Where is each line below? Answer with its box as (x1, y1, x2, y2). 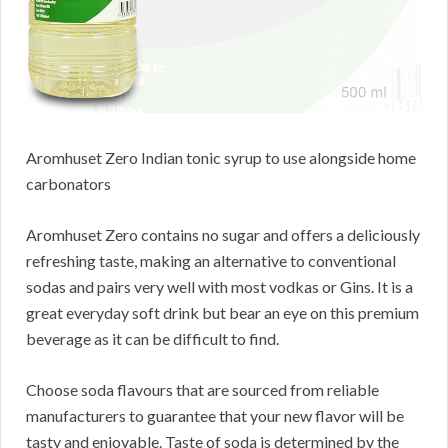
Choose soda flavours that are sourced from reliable (26, 379, 379, 399)
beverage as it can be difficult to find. (26, 328, 279, 348)
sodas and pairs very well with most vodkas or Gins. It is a (26, 276, 413, 296)
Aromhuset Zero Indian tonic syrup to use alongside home (26, 147, 416, 167)
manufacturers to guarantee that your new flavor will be (26, 405, 404, 425)
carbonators (26, 173, 111, 193)
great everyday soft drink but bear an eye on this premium (26, 302, 419, 322)
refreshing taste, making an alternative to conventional (26, 250, 396, 270)
